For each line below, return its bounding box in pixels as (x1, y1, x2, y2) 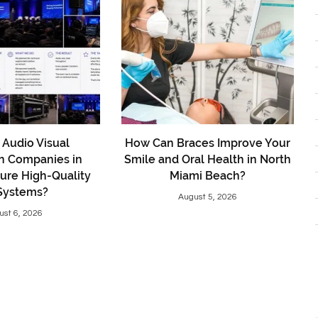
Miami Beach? (169, 169, 246, 183)
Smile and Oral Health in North (124, 153, 291, 167)
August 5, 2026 (177, 192, 237, 202)
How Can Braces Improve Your (124, 136, 290, 150)
